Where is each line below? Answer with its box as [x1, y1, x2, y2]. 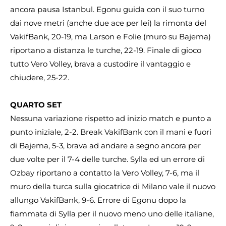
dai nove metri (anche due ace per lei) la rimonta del [10, 18, 206, 28]
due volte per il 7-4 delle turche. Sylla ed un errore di [10, 154, 205, 164]
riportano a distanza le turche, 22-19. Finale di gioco [10, 45, 201, 55]
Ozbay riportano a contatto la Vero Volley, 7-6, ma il [10, 167, 199, 178]
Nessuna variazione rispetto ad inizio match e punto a [10, 113, 211, 123]
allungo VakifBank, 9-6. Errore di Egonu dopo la [10, 195, 186, 205]
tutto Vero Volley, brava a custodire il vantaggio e [10, 59, 191, 69]
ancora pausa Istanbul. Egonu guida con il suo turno [10, 4, 204, 14]
